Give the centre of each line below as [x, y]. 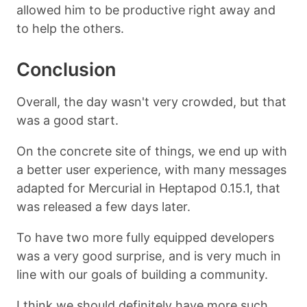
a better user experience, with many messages [151, 169]
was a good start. [67, 120]
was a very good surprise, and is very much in [149, 256]
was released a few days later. [103, 206]
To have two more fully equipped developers [145, 237]
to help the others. [70, 28]
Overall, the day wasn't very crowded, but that [151, 101]
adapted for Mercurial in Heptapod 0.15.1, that [148, 188]
